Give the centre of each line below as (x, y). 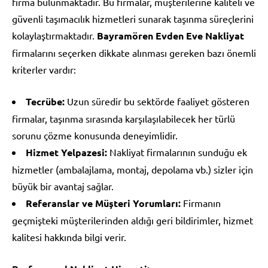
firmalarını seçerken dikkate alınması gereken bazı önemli (134, 52)
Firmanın (201, 202)
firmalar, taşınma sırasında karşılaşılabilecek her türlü (124, 118)
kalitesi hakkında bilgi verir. (69, 237)
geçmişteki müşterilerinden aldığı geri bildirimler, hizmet (133, 220)
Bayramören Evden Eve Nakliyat (170, 35)
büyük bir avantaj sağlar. (63, 186)
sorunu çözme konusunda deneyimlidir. (95, 135)
